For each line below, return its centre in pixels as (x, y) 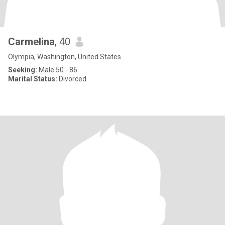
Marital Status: (33, 79)
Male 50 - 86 (57, 70)
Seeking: (23, 70)
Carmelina (31, 42)
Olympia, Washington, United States (65, 57)
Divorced (72, 79)
